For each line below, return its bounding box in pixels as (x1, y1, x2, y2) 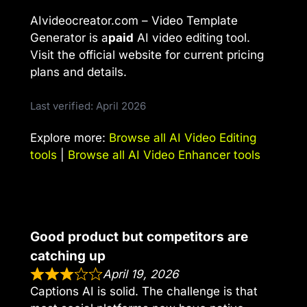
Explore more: (30, 130, 109, 145)
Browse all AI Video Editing (109, 130, 256, 145)
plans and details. (30, 65, 127, 79)
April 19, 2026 (103, 267, 180, 281)
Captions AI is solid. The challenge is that (30, 284, 258, 298)
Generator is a (30, 31, 108, 45)
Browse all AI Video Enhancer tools (68, 147, 260, 162)
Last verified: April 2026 (30, 99, 146, 112)
